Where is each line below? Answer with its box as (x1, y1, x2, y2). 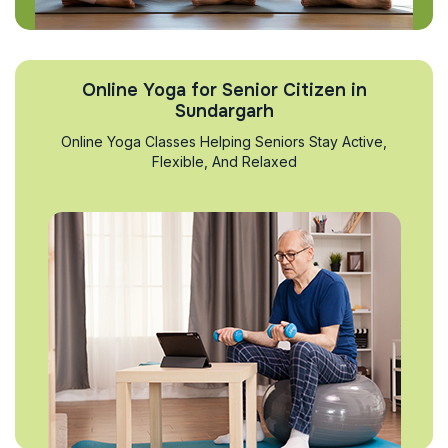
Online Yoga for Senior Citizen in (81, 78, 367, 101)
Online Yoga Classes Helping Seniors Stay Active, (61, 132, 387, 150)
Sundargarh (174, 99, 274, 122)
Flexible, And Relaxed (151, 152, 297, 170)
